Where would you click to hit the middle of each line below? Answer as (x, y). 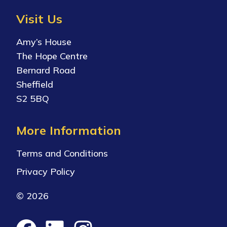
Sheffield (35, 84)
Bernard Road (46, 70)
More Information (69, 130)
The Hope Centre (52, 56)
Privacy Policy (46, 171)
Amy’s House (44, 42)
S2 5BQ (33, 98)
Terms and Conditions (62, 153)
